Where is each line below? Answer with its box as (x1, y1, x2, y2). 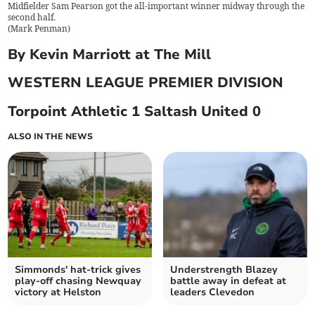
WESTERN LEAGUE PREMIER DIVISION (8, 73, 284, 93)
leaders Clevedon (170, 285, 255, 299)
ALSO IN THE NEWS (8, 130, 94, 142)
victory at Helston (15, 285, 102, 299)
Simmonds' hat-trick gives (15, 262, 141, 276)
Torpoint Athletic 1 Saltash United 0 (8, 101, 262, 121)
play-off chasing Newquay (15, 274, 142, 288)
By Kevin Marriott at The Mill (8, 44, 212, 64)
